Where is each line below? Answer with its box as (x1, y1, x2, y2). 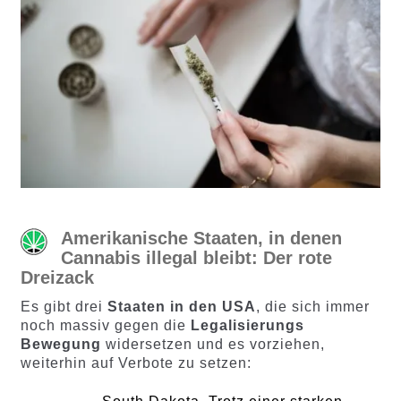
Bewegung (20, 336, 101, 352)
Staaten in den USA (107, 298, 256, 314)
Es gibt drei (20, 298, 107, 314)
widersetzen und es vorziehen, (100, 336, 325, 352)
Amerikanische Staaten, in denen (60, 227, 342, 248)
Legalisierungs (190, 317, 304, 333)
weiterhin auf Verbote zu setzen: (20, 354, 252, 371)
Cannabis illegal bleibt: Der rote (60, 247, 332, 268)
